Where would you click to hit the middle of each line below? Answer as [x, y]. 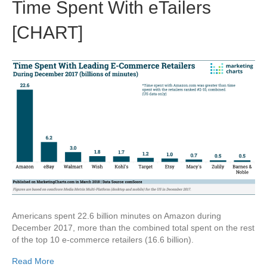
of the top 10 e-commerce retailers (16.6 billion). [103, 240]
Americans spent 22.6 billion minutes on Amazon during [117, 216]
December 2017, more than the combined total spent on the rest [133, 228]
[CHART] [47, 32]
